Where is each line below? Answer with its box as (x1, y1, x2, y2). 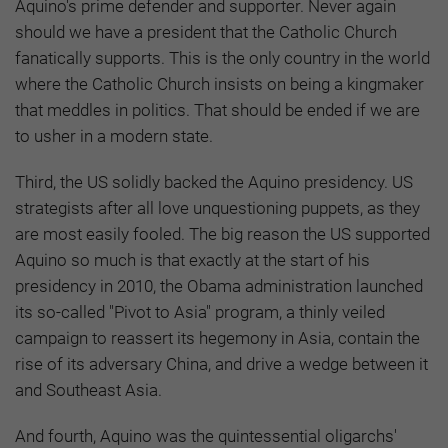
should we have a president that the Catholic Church (15, 21, 397, 42)
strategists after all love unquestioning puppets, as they (15, 197, 420, 218)
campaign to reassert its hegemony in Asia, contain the (15, 327, 420, 348)
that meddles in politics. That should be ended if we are (15, 99, 420, 120)
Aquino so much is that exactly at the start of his (15, 249, 370, 270)
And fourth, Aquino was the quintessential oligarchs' (15, 425, 397, 446)
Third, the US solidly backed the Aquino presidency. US (15, 171, 413, 192)
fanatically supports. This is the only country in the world (15, 47, 430, 68)
